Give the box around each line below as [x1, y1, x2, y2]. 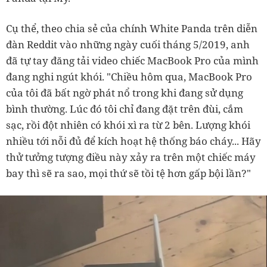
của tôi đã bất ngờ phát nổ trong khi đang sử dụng [6, 86, 243, 100]
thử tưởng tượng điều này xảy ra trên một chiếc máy [6, 150, 256, 164]
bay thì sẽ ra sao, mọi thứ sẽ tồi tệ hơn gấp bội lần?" [6, 166, 251, 180]
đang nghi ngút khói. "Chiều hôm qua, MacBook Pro [6, 70, 252, 83]
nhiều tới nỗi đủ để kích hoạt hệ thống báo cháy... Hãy [6, 134, 261, 148]
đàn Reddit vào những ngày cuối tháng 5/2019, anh [6, 38, 250, 51]
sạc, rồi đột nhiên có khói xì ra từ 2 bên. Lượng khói [6, 118, 250, 132]
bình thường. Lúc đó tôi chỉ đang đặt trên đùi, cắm [6, 102, 243, 116]
